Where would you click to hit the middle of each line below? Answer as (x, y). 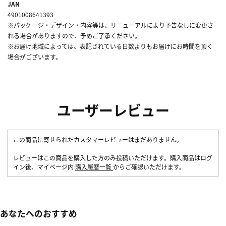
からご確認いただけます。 (149, 166)
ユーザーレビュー (113, 110)
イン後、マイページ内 (44, 166)
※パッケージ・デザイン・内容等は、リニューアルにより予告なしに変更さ (110, 25)
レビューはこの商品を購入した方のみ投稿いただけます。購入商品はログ (113, 157)
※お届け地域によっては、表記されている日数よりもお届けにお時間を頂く (110, 46)
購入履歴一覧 (94, 166)
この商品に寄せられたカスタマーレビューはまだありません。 (98, 139)
